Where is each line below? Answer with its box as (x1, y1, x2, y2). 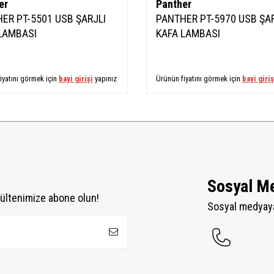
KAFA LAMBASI (156, 27, 220, 40)
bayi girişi (59, 74, 93, 83)
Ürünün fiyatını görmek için (156, 74, 242, 83)
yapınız (93, 74, 117, 83)
